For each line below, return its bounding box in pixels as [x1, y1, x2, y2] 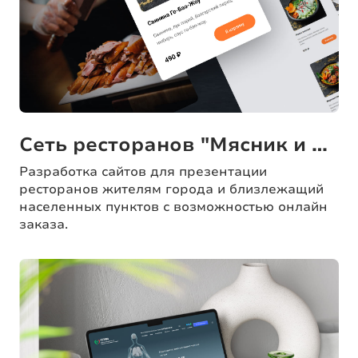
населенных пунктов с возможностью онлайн [19, 198, 328, 217]
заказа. [19, 216, 68, 234]
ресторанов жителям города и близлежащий [19, 181, 324, 199]
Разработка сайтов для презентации [19, 163, 267, 181]
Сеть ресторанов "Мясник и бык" [312, 132, 328, 158]
